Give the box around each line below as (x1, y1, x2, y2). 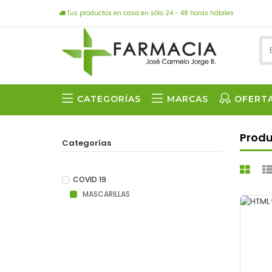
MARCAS (167, 93, 208, 104)
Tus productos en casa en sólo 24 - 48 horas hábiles (65, 8, 234, 18)
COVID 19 (73, 174, 106, 185)
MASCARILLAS (81, 189, 130, 199)
